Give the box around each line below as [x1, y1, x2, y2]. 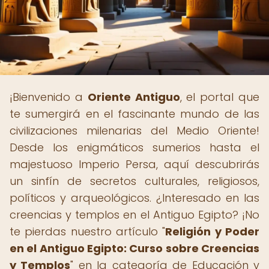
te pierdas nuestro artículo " [10, 224, 166, 239]
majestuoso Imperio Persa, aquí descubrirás [10, 157, 259, 172]
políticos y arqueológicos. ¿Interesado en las [10, 190, 259, 205]
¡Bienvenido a [10, 89, 88, 104]
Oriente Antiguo [87, 89, 180, 104]
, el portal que [180, 89, 260, 104]
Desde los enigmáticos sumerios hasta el [10, 140, 259, 155]
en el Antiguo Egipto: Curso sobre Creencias [10, 241, 259, 256]
